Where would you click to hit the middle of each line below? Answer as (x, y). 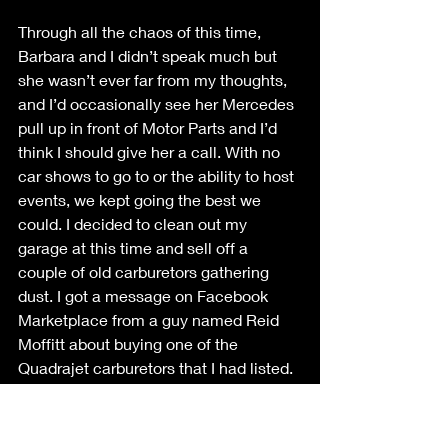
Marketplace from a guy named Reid (150, 319)
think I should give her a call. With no (151, 151)
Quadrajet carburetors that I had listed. (157, 367)
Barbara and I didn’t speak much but (149, 55)
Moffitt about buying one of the (130, 343)
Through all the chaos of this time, (141, 31)
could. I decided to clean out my (134, 223)
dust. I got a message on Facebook (145, 295)
